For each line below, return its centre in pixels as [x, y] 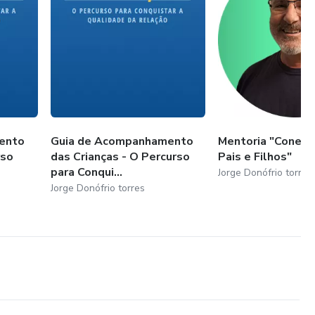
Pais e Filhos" [255, 156]
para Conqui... [87, 172]
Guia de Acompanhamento [122, 141]
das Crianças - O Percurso [121, 156]
